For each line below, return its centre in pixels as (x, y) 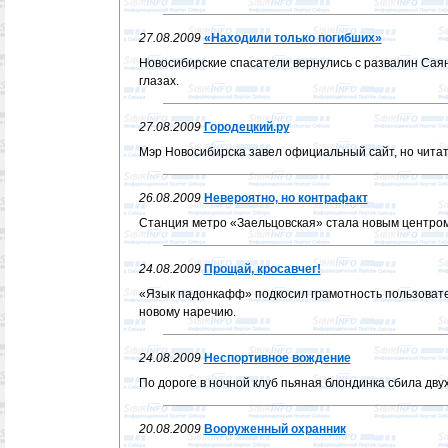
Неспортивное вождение (277, 358)
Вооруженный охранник (274, 429)
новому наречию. (187, 312)
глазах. (158, 81)
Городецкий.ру (246, 127)
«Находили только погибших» (292, 38)
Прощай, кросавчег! (262, 269)
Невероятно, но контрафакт (285, 198)
